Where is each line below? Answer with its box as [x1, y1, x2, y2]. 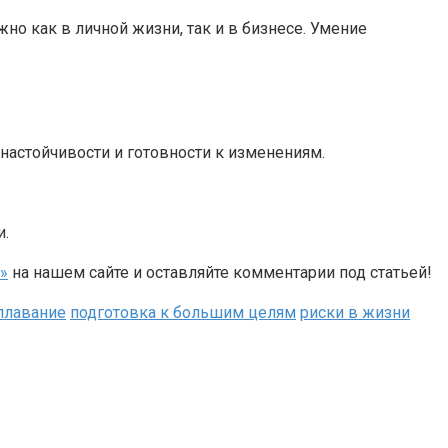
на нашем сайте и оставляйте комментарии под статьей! [8, 262, 432, 282]
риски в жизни [300, 302, 410, 322]
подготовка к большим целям [70, 302, 296, 322]
